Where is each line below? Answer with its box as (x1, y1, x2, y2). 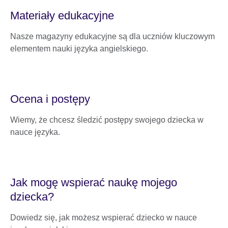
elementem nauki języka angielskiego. (10, 44, 148, 53)
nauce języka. (10, 127, 60, 136)
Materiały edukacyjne (10, 9, 114, 22)
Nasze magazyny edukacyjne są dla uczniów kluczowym (10, 32, 215, 41)
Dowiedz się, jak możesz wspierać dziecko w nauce (10, 213, 197, 222)
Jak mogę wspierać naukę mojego (10, 176, 177, 189)
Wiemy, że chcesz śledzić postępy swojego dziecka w (10, 115, 204, 124)
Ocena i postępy (10, 92, 90, 105)
